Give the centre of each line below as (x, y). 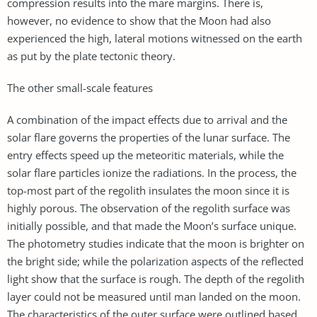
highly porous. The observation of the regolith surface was (149, 208)
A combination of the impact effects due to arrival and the (147, 119)
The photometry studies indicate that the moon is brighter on (156, 243)
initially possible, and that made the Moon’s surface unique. (152, 225)
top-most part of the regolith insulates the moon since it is (148, 190)
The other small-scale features (80, 87)
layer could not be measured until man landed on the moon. (154, 296)
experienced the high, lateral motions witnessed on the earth (155, 38)
